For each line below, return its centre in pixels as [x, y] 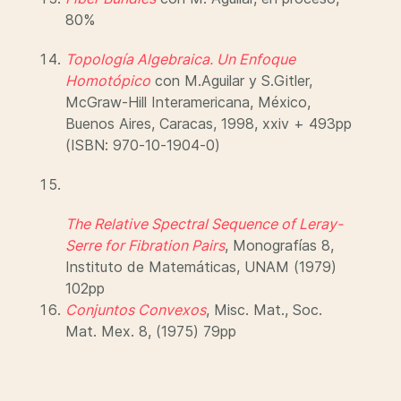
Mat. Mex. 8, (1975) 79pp [151, 331]
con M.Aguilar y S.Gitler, [231, 81]
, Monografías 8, [279, 245]
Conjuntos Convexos [136, 310]
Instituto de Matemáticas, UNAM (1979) [201, 267]
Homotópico [108, 81]
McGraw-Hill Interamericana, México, [188, 102]
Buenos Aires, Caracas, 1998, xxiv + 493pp [209, 124]
